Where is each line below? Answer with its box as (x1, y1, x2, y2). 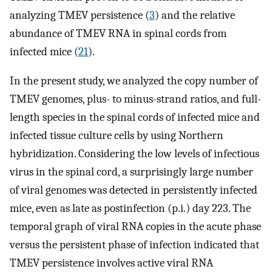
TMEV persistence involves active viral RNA (10, 256, 213, 270)
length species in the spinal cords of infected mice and (10, 110, 260, 124)
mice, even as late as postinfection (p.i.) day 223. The (10, 202, 251, 216)
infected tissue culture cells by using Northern (10, 129, 223, 143)
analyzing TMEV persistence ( (10, 8, 149, 22)
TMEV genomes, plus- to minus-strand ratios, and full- (10, 92, 261, 106)
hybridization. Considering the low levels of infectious (10, 147, 259, 161)
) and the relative (155, 8, 235, 22)
